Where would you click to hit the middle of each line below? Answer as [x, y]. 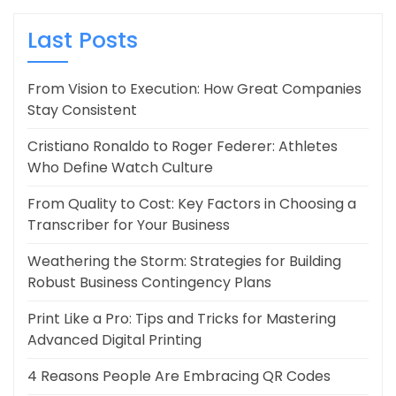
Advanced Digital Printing [114, 340]
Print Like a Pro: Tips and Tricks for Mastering [182, 319]
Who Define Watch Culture [120, 168]
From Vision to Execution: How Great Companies [194, 89]
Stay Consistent [82, 110]
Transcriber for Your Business [129, 225]
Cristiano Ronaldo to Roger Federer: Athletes [183, 147]
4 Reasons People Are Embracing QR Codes [179, 377]
